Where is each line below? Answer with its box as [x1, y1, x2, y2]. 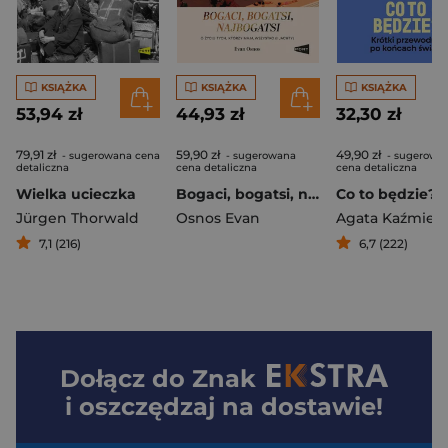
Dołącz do [60, 364, 193, 394]
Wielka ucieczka [16, 185, 136, 204]
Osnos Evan [176, 209, 260, 228]
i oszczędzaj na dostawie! [65, 392, 383, 422]
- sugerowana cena [59, 149, 160, 163]
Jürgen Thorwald [16, 209, 139, 228]
